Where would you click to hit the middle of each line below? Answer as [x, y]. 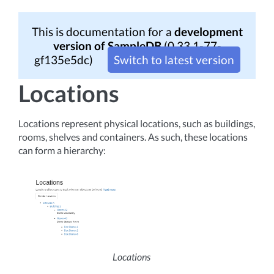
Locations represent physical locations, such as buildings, [137, 123]
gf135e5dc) [65, 60]
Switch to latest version [174, 60]
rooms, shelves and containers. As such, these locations [133, 137]
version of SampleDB [107, 46]
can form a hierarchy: [62, 150]
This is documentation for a [103, 31]
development [208, 31]
